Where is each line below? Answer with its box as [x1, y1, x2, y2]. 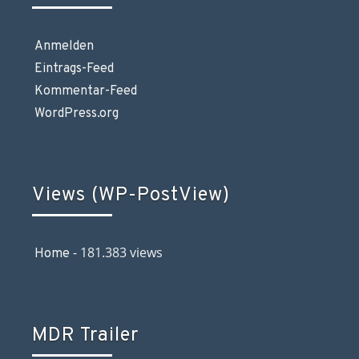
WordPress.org [34, 105, 119, 122]
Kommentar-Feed [34, 83, 137, 99]
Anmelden [34, 38, 94, 54]
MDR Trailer [32, 323, 139, 348]
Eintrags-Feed [34, 60, 114, 77]
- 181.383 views [70, 243, 163, 261]
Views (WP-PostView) [32, 183, 230, 208]
